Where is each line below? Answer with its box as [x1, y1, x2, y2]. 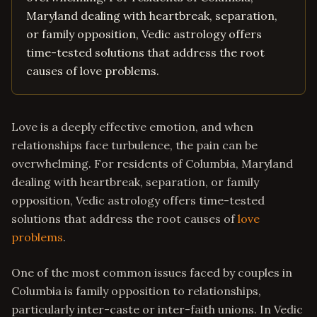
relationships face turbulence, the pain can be [11, 138, 258, 152]
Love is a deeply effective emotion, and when [11, 120, 253, 134]
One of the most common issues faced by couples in [11, 265, 292, 279]
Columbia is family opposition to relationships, [11, 284, 261, 298]
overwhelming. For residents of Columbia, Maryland [11, 156, 293, 171]
